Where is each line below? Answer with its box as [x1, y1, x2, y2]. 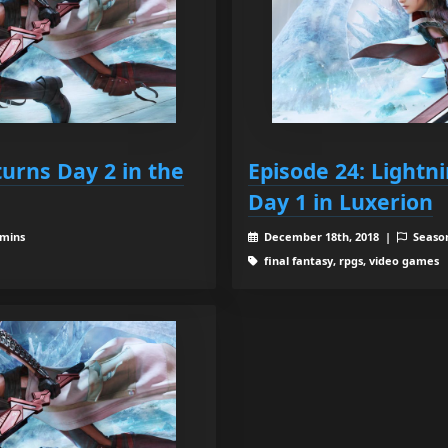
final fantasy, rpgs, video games [260, 252, 439, 268]
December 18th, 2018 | [260, 228, 397, 244]
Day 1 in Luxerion [248, 186, 433, 216]
